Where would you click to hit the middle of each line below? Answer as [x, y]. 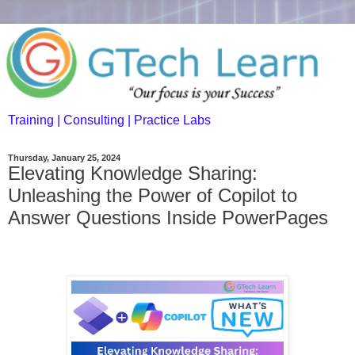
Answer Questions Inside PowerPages [168, 217]
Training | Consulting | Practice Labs [109, 120]
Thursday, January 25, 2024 [64, 157]
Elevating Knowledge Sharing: [133, 173]
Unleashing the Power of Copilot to [153, 195]
